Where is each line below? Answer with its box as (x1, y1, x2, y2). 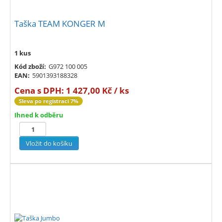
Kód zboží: (14, 62, 46, 71)
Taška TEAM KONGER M (14, 18, 105, 30)
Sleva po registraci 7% (19, 97, 78, 105)
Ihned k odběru (14, 111, 63, 120)
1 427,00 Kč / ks (66, 85, 129, 97)
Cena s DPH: (14, 85, 66, 97)
